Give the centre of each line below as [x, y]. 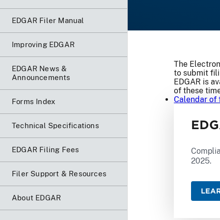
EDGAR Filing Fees [46, 149]
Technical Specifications [55, 125]
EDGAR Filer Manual [48, 20]
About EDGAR [37, 197]
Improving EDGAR [43, 44]
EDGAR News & [40, 68]
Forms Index [34, 101]
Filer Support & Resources [59, 173]
